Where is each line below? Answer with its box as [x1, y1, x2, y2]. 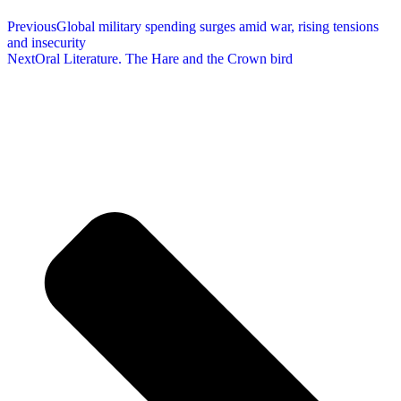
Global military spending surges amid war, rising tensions [56, 19, 379, 34]
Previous [7, 19, 56, 34]
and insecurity [7, 35, 86, 50]
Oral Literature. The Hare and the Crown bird [35, 51, 293, 66]
